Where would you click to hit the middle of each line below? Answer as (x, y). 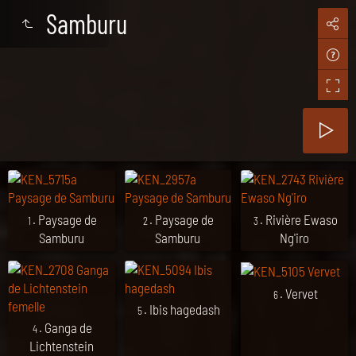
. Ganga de (65, 328)
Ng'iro (295, 237)
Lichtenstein (61, 346)
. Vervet (298, 293)
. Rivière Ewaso (298, 219)
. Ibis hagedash (182, 310)
